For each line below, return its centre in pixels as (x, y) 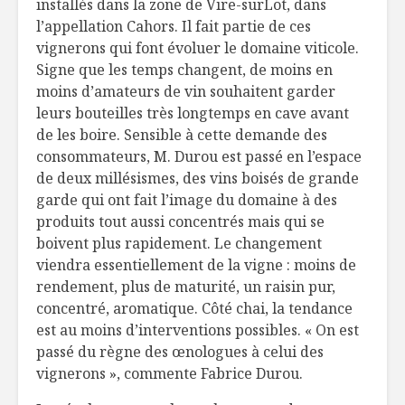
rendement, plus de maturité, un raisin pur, (186, 287)
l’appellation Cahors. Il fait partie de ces (174, 27)
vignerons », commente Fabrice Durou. (170, 374)
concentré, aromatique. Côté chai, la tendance (194, 309)
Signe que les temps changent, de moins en (184, 70)
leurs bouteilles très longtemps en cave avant (193, 113)
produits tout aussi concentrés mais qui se (180, 222)
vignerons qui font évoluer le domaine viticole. (198, 48)
